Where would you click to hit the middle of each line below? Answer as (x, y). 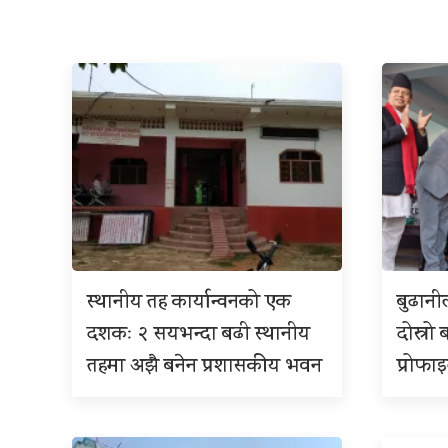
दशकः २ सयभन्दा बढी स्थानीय (198, 336)
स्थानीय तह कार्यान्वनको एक (189, 304)
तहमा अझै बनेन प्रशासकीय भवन (204, 368)
